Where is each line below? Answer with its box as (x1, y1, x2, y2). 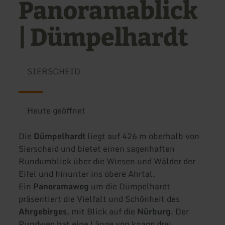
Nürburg (135, 205, 171, 218)
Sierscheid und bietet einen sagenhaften (19, 142, 175, 156)
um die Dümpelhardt (89, 180, 171, 193)
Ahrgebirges (19, 205, 67, 218)
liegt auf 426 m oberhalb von (85, 130, 200, 143)
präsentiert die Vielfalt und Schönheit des (19, 192, 180, 206)
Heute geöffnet (27, 104, 85, 117)
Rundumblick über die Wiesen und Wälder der (19, 155, 196, 168)
